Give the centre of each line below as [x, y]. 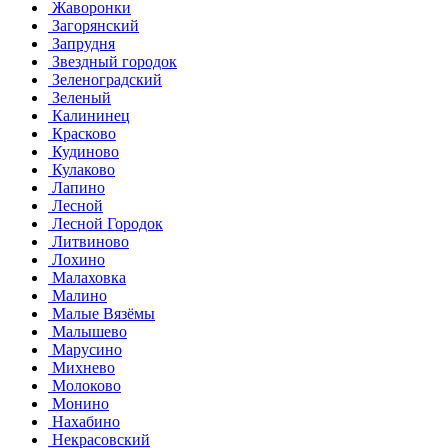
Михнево [81, 367]
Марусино [85, 349]
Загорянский [93, 25]
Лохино [76, 259]
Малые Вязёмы [101, 313]
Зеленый [79, 97]
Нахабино [84, 421]
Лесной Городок [105, 223]
